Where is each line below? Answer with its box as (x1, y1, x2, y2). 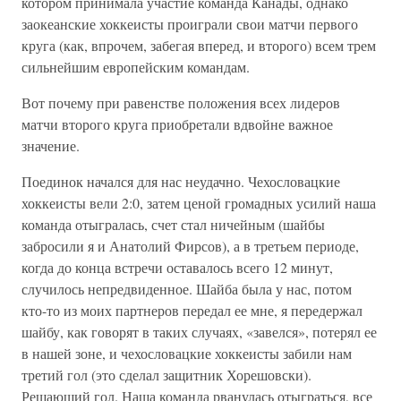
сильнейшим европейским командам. (21, 57, 250, 76)
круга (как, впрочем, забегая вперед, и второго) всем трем (21, 36, 376, 55)
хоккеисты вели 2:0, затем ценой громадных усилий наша (21, 193, 376, 212)
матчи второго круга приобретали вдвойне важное (21, 115, 333, 133)
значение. (21, 136, 80, 155)
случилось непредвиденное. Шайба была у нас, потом (21, 279, 352, 298)
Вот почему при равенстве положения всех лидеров (21, 93, 340, 112)
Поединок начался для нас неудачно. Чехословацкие (21, 172, 340, 191)
